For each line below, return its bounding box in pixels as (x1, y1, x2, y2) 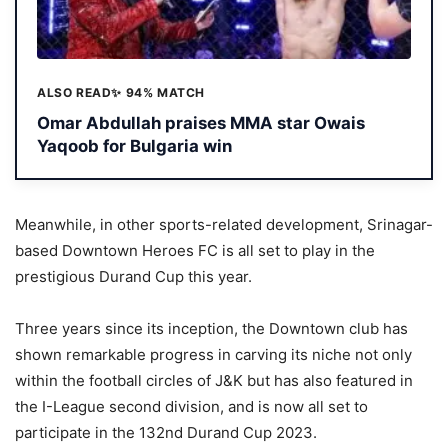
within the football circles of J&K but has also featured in (15, 370, 413, 390)
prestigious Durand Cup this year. (15, 266, 252, 286)
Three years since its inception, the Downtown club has (15, 318, 408, 338)
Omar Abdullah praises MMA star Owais (37, 112, 365, 133)
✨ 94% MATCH (111, 85, 206, 101)
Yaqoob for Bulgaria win (37, 135, 232, 156)
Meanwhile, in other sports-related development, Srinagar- (15, 214, 433, 234)
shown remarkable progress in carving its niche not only (15, 344, 412, 364)
